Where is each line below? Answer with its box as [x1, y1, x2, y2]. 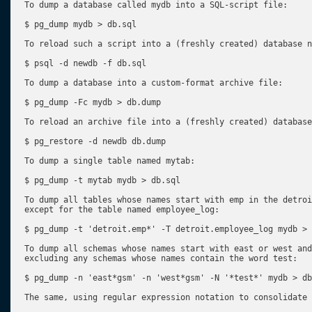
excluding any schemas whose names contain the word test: [24, 253, 297, 263]
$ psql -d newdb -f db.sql [24, 58, 146, 68]
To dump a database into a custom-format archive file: [24, 78, 283, 88]
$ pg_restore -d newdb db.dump [24, 136, 166, 146]
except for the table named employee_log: [24, 205, 219, 214]
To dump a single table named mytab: [24, 156, 195, 166]
